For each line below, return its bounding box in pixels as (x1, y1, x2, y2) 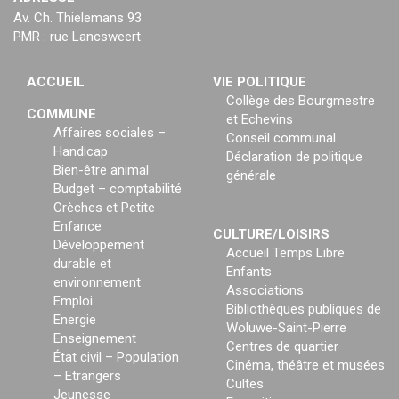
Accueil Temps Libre (226, 244, 345, 261)
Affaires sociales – (53, 124, 166, 141)
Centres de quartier (226, 338, 338, 354)
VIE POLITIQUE (213, 73, 306, 90)
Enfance (53, 217, 102, 234)
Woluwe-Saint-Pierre (226, 319, 346, 336)
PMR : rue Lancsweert (13, 28, 141, 45)
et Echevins (226, 110, 293, 127)
